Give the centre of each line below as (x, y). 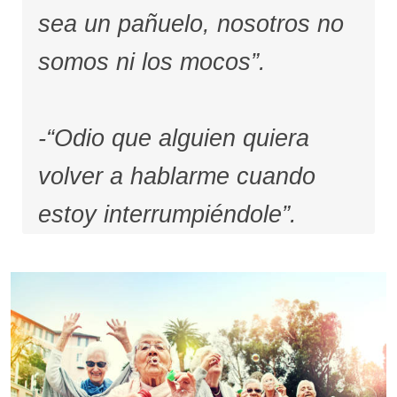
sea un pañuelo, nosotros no (191, 24)
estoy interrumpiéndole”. (167, 215)
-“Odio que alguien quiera (173, 139)
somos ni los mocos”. (152, 62)
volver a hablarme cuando (176, 177)
